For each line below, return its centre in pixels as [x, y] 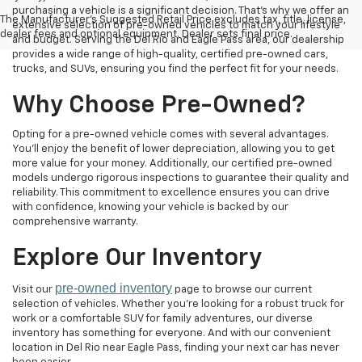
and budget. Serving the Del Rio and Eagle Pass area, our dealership [178, 40]
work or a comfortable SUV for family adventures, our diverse [162, 318]
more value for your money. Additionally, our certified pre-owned [172, 163]
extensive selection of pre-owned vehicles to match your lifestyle [176, 25]
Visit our [34, 289]
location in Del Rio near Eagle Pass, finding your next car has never [176, 347]
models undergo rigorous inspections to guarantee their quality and [181, 178]
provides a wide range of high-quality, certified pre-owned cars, [170, 54]
